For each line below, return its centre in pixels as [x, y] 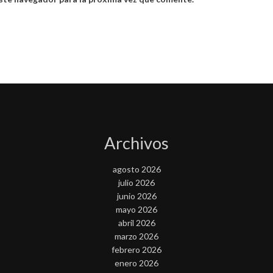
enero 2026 [136, 263]
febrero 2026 [136, 249]
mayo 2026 [136, 209]
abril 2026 [136, 222]
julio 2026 [136, 182]
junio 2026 [136, 196]
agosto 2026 [136, 169]
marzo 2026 [136, 236]
